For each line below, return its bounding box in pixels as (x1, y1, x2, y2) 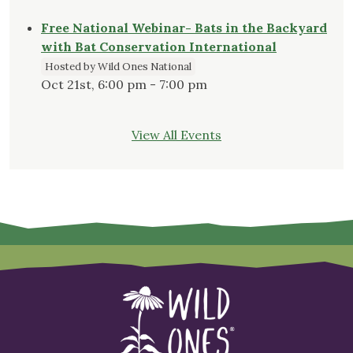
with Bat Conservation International (41, 39, 277, 55)
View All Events (132, 127, 221, 143)
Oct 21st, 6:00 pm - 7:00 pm (41, 76, 207, 93)
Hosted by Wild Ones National (45, 60, 191, 74)
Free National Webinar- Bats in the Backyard (41, 20, 327, 36)
